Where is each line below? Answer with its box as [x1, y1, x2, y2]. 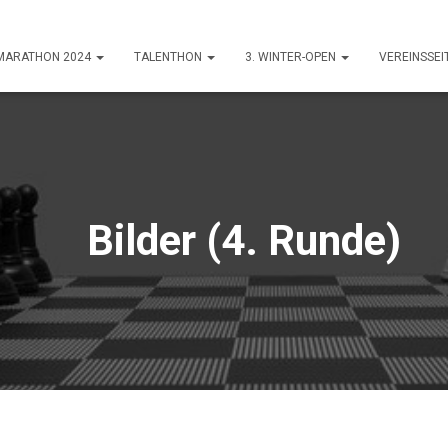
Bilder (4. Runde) [47, 216, 401, 265]
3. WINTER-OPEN [244, 50, 339, 64]
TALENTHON [133, 50, 205, 64]
